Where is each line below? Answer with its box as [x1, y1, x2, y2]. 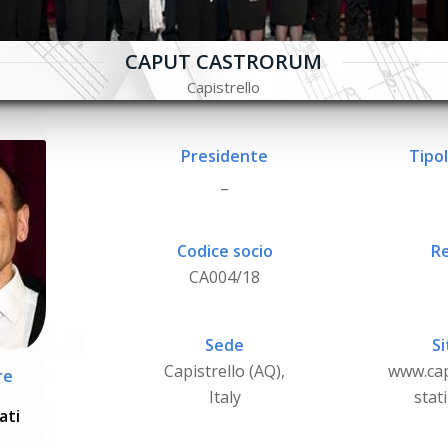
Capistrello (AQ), [164, 359, 285, 382]
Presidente [181, 145, 268, 168]
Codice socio [176, 239, 273, 262]
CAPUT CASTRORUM [125, 48, 323, 76]
